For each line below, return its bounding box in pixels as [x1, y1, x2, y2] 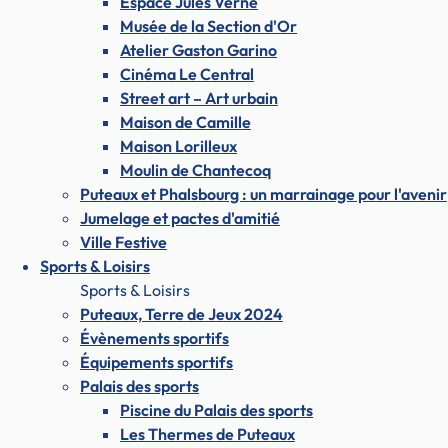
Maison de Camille [120, 111, 251, 132]
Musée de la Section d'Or [120, 15, 297, 36]
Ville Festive [80, 231, 167, 252]
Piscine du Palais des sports [120, 399, 313, 420]
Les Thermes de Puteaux [120, 423, 295, 444]
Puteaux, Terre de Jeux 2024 [80, 303, 283, 324]
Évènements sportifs [80, 327, 229, 348]
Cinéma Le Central [120, 63, 254, 84]
